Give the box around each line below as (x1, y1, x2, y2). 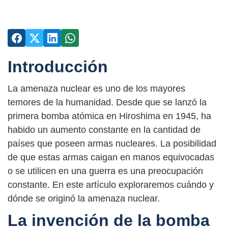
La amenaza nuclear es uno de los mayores (8, 83, 185, 94)
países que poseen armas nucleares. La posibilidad (8, 138, 216, 149)
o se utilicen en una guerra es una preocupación (8, 166, 203, 177)
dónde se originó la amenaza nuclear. (8, 193, 160, 204)
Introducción (8, 58, 108, 76)
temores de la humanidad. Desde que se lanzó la (8, 97, 207, 108)
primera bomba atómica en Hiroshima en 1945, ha (8, 111, 211, 122)
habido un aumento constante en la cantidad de (8, 125, 201, 135)
